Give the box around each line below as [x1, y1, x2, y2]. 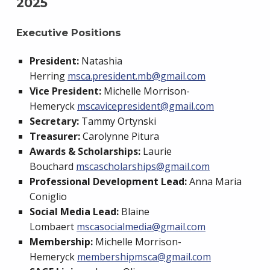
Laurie [140, 144, 172, 158]
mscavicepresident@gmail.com [77, 99, 214, 113]
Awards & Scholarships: [29, 144, 140, 158]
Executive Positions [16, 26, 121, 39]
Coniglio [29, 189, 67, 203]
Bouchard [29, 159, 76, 173]
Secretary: [29, 114, 79, 128]
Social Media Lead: [29, 204, 119, 218]
